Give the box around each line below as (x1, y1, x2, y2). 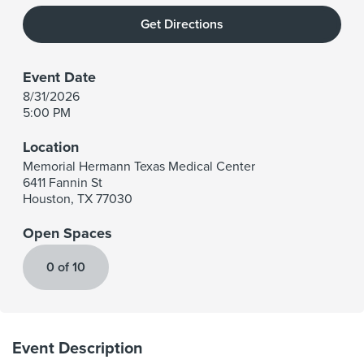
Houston (23, 191, 71, 207)
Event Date (23, 68, 96, 86)
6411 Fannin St (23, 175, 102, 191)
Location (23, 138, 79, 156)
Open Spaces (23, 224, 112, 242)
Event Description (12, 339, 143, 358)
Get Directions (141, 16, 223, 32)
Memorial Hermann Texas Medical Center (23, 158, 255, 175)
